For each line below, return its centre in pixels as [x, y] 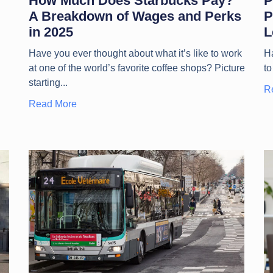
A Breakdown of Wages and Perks [135, 16]
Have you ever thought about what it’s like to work [135, 53]
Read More [52, 104]
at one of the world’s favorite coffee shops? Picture [136, 68]
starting [44, 82]
